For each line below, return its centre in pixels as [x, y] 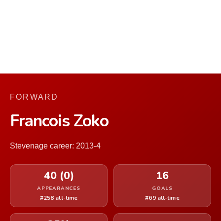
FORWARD [34, 97]
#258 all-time [59, 198]
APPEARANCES [59, 188]
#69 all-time [162, 198]
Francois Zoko [59, 121]
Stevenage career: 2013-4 [55, 146]
